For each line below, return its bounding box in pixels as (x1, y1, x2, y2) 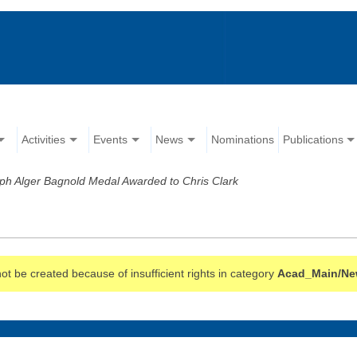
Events (93, 133, 128, 147)
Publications (283, 133, 344, 147)
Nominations (211, 133, 275, 147)
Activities (22, 133, 66, 147)
